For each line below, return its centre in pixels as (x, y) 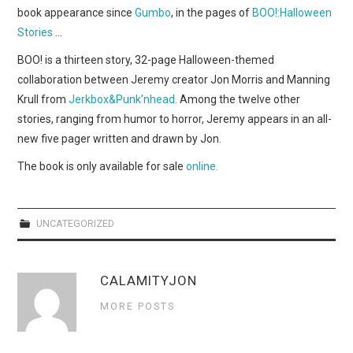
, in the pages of (212, 12)
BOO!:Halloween (292, 12)
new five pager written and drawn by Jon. (120, 138)
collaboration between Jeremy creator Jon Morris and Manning (174, 79)
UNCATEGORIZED (74, 223)
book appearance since (76, 12)
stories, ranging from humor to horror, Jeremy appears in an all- (175, 119)
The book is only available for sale (102, 166)
